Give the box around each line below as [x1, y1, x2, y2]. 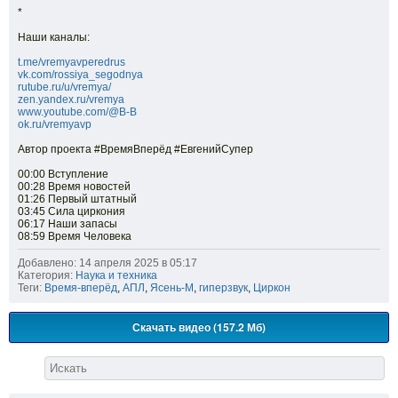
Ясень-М [150, 282, 194, 295]
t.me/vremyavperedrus [18, 56, 125, 69]
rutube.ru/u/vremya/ [18, 81, 111, 94]
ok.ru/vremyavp [18, 118, 92, 131]
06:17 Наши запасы [18, 218, 117, 231]
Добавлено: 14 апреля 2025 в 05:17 [18, 257, 197, 270]
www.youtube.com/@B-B [18, 106, 137, 119]
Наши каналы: [18, 31, 90, 44]
